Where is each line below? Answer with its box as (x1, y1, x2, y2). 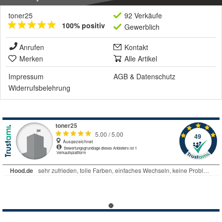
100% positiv (62, 20, 105, 31)
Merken (19, 54, 43, 64)
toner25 (8, 10, 33, 21)
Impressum (8, 71, 44, 82)
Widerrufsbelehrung (8, 83, 70, 93)
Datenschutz (136, 71, 175, 82)
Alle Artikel (124, 54, 157, 64)
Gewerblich (124, 22, 160, 32)
